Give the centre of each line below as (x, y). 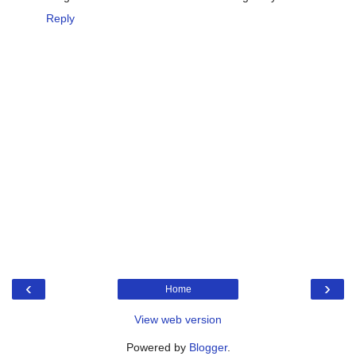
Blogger (208, 347)
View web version (178, 319)
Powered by (157, 347)
